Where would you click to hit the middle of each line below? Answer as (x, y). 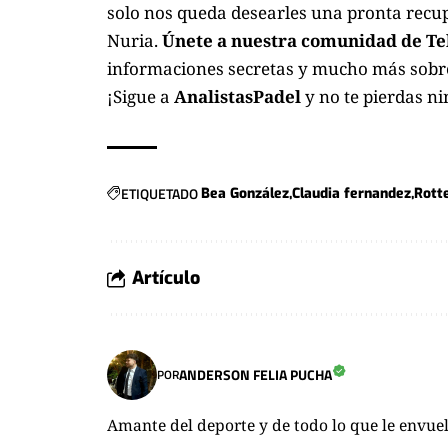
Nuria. (134, 40)
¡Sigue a (140, 96)
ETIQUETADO (159, 193)
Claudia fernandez (351, 193)
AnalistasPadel (237, 96)
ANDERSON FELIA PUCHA (255, 375)
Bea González (245, 193)
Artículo (166, 277)
